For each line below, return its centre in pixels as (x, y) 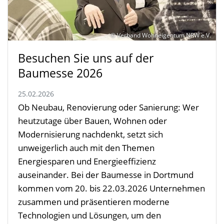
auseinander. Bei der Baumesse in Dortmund (106, 174)
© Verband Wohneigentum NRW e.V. (161, 35)
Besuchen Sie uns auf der (86, 58)
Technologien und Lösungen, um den (89, 215)
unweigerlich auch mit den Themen (86, 147)
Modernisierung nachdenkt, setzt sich (90, 134)
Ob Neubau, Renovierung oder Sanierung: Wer (108, 107)
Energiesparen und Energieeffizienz (87, 161)
